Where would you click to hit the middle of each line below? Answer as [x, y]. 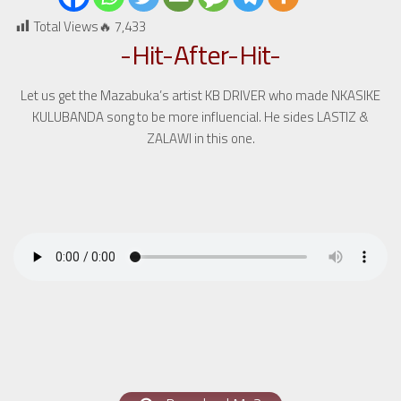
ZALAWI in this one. [200, 138]
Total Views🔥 [73, 26]
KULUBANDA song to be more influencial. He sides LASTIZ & [200, 117]
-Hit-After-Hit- [200, 55]
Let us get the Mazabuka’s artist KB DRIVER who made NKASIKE [200, 95]
